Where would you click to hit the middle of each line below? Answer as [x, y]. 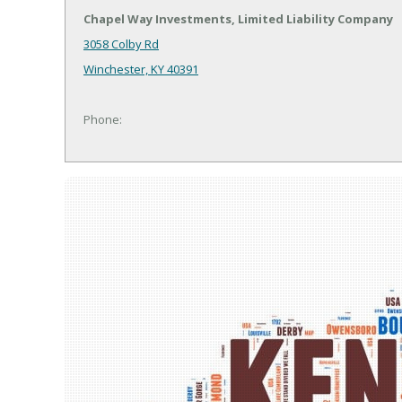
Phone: [103, 120]
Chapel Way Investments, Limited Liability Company [238, 19]
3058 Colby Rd [121, 44]
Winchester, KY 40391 [141, 70]
